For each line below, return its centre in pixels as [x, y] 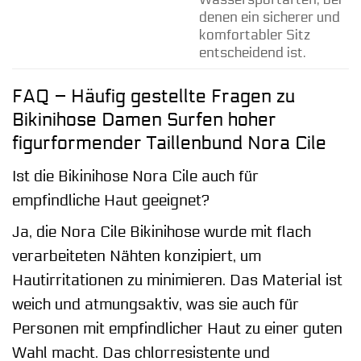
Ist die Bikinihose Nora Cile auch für [135, 176]
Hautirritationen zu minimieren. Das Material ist [177, 281]
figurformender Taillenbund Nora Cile [169, 143]
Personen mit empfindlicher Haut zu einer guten [177, 329]
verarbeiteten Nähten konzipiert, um [137, 257]
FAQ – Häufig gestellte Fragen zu [154, 97]
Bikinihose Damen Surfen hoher [144, 120]
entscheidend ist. [252, 53]
